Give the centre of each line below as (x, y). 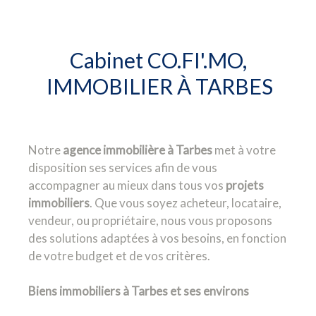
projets (245, 185)
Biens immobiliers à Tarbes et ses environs (139, 291)
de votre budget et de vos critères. (119, 256)
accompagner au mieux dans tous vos (127, 185)
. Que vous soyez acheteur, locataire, (186, 203)
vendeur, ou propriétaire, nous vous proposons (150, 220)
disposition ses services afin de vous (123, 168)
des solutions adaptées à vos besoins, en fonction (157, 238)
